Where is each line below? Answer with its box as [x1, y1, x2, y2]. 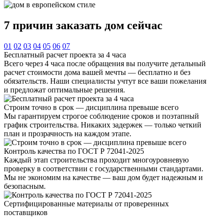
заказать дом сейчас [53, 18, 163, 32]
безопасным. [4, 182, 46, 190]
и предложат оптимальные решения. [4, 85, 125, 94]
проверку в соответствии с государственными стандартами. [4, 164, 203, 173]
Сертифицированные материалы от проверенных [4, 199, 169, 208]
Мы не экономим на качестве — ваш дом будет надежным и [4, 173, 203, 182]
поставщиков [4, 208, 48, 217]
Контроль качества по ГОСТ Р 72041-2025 [4, 146, 144, 155]
